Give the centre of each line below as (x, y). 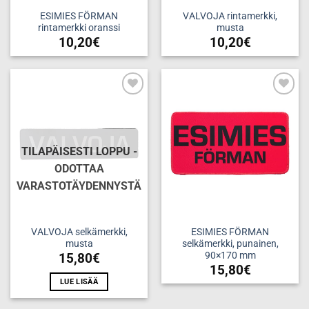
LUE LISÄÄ (79, 282)
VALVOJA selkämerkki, (79, 232)
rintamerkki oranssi (79, 28)
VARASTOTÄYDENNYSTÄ (79, 186)
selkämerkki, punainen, (230, 244)
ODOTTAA (79, 168)
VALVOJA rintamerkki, (230, 16)
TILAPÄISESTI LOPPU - (79, 151)
